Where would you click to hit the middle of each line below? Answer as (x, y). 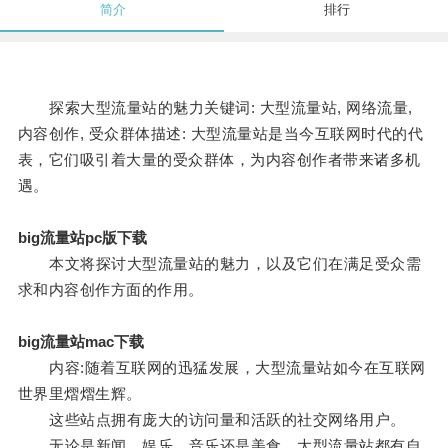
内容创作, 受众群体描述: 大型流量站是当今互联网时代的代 (220, 134)
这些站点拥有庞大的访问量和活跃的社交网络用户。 (211, 420)
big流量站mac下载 (80, 342)
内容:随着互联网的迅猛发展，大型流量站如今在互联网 (221, 368)
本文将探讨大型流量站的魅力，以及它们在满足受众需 (219, 264)
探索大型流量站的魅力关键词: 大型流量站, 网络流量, (215, 108)
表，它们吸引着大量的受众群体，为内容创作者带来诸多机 (219, 160)
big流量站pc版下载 (82, 238)
